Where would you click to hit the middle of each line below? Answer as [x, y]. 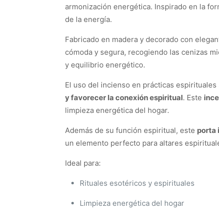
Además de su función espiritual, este [131, 130]
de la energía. [88, 19]
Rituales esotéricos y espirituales [137, 183]
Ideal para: [83, 163]
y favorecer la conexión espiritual [124, 97]
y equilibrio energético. [105, 65]
